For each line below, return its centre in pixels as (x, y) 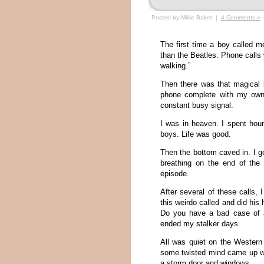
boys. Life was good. (196, 134)
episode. (175, 174)
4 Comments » (241, 17)
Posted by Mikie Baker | (186, 17)
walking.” (175, 66)
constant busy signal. (197, 105)
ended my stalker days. (200, 224)
